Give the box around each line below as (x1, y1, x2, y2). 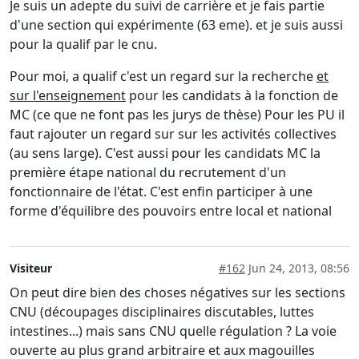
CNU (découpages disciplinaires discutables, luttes (10, 303, 314, 321)
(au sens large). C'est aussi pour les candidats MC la (10, 144, 321, 163)
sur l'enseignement (10, 87, 126, 105)
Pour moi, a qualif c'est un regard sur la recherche (10, 67, 317, 86)
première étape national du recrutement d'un (10, 163, 286, 182)
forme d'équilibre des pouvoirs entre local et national (10, 202, 332, 220)
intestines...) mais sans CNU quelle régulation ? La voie (10, 322, 337, 341)
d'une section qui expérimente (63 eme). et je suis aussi (10, 16, 343, 34)
